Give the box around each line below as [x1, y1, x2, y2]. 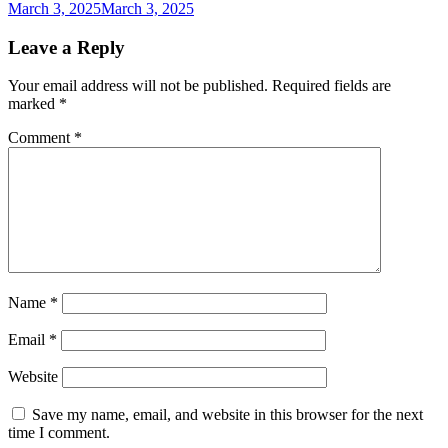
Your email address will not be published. [8, 77, 268, 95]
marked [8, 95, 59, 113]
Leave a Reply [8, 36, 125, 58]
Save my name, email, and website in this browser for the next [32, 406, 423, 424]
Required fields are [272, 77, 391, 95]
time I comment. [8, 424, 110, 442]
